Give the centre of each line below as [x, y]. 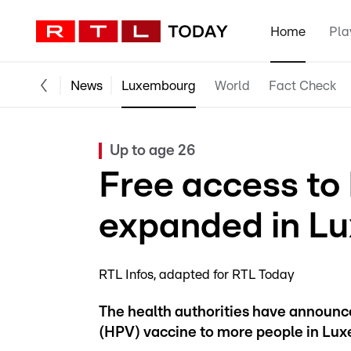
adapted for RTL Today [227, 275]
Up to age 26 [153, 151]
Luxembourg [159, 85]
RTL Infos [126, 275]
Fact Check [302, 85]
